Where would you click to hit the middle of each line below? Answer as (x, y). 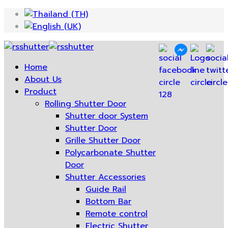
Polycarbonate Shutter (110, 153)
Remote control (117, 214)
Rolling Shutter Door (85, 104)
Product (40, 92)
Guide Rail (106, 189)
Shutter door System (107, 116)
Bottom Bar (108, 202)
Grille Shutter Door (103, 140)
